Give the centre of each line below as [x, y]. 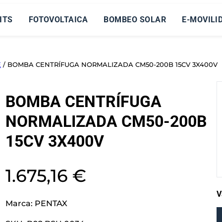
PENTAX [51, 203]
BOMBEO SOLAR [135, 20]
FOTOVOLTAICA [58, 20]
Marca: [20, 203]
